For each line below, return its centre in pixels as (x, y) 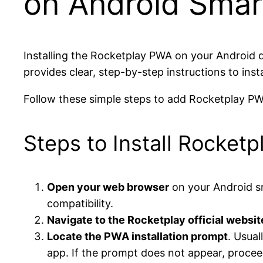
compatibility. (80, 203)
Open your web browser (108, 187)
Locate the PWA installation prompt (137, 236)
